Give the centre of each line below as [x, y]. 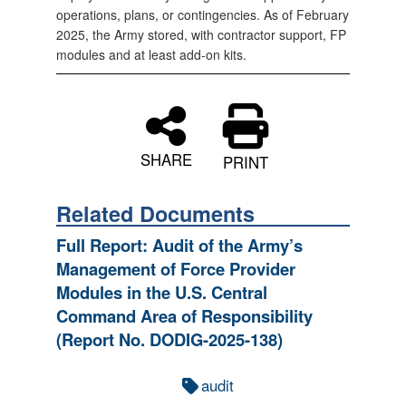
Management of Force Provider [176, 269]
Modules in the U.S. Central [162, 292]
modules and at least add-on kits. [151, 54]
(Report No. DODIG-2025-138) [169, 339]
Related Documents [155, 213]
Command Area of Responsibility [184, 316]
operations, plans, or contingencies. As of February [203, 14]
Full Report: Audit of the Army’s [179, 245]
